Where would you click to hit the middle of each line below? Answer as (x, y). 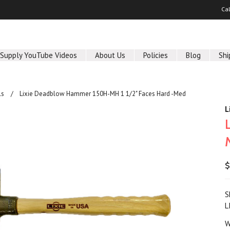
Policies (156, 55)
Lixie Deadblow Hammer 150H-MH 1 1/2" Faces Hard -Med (103, 94)
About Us (110, 55)
